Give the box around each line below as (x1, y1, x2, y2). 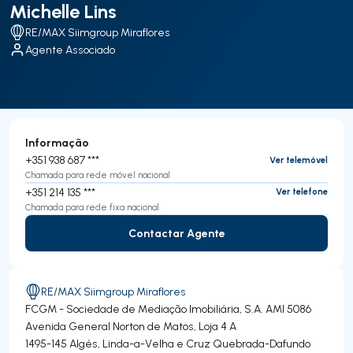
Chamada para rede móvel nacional (25, 169, 170, 181)
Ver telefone (276, 186, 328, 198)
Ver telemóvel (269, 154, 328, 165)
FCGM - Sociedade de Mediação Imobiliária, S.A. (25, 302, 263, 317)
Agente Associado (25, 43, 115, 58)
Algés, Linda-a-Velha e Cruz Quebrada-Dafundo (69, 336, 310, 351)
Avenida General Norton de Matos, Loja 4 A (25, 319, 236, 334)
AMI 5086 (266, 302, 311, 317)
